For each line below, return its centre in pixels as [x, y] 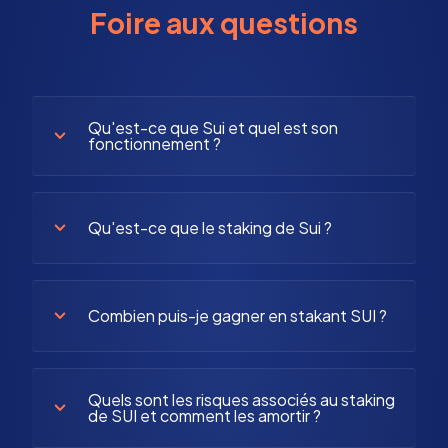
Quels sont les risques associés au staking [241, 399]
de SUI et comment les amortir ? [204, 415]
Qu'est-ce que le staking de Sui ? [210, 227]
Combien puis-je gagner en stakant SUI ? [237, 315]
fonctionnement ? [154, 143]
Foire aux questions [224, 22]
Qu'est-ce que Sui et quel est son [213, 127]
